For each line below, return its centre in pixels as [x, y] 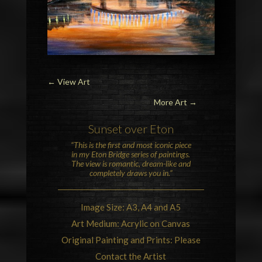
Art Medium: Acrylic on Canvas [131, 223]
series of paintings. [160, 154]
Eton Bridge [111, 154]
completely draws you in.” [131, 173]
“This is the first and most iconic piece [131, 144]
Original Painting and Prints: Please [131, 239]
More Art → [176, 102]
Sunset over [119, 128]
